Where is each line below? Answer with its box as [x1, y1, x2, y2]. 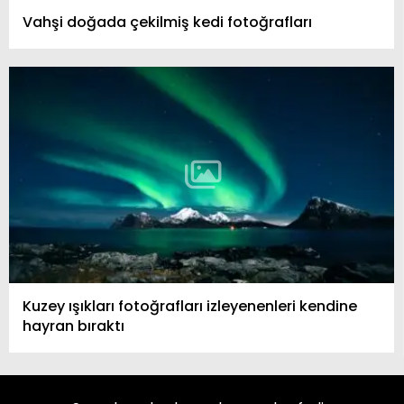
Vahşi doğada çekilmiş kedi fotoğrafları [23, 11, 312, 32]
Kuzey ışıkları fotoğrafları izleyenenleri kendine [23, 295, 357, 317]
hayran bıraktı [23, 315, 124, 336]
